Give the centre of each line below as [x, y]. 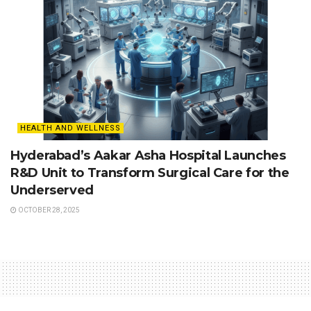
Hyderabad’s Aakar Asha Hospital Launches [148, 156]
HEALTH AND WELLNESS [70, 128]
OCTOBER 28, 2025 [48, 210]
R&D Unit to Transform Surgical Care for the [150, 173]
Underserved [52, 191]
